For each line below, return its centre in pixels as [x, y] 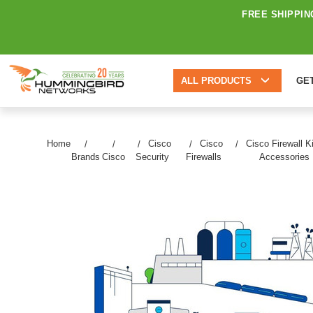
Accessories [285, 156]
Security [152, 156]
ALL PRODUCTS [216, 81]
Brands [86, 156]
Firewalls [204, 156]
